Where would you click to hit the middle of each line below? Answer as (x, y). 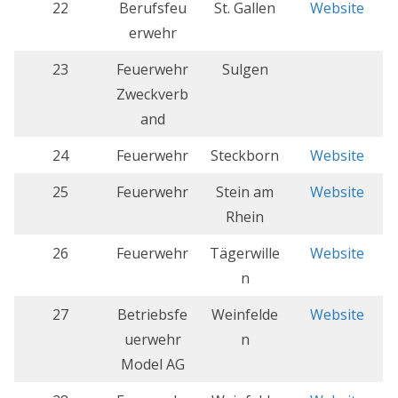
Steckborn (245, 156)
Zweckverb (152, 95)
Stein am (245, 192)
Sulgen (245, 70)
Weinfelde (245, 315)
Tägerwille (245, 254)
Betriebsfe (152, 315)
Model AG (152, 365)
